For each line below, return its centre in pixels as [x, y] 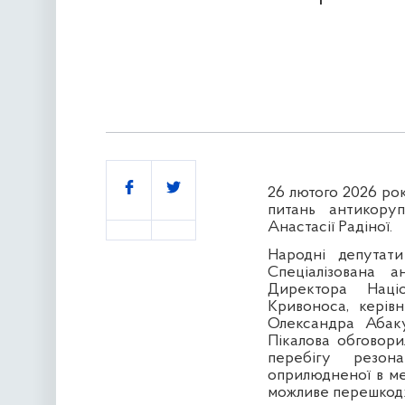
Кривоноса [306, 307]
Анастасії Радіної [328, 228]
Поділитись [157, 183]
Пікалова [298, 342]
